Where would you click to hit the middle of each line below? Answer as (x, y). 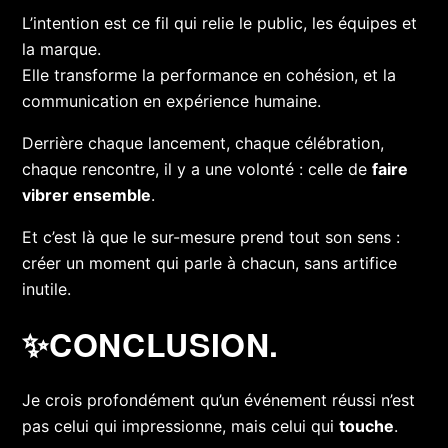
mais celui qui (285, 426)
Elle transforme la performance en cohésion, (193, 75)
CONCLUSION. (164, 344)
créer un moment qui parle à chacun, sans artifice (210, 263)
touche (367, 426)
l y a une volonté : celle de (270, 169)
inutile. (47, 289)
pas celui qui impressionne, (127, 426)
